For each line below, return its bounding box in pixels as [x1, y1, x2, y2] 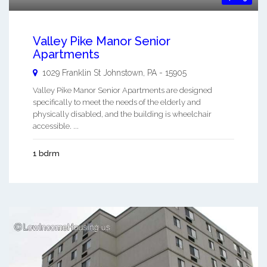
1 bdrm [33, 149, 60, 159]
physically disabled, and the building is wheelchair [33, 110, 212, 119]
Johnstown [103, 68, 143, 78]
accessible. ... [33, 122, 79, 131]
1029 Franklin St [42, 68, 101, 78]
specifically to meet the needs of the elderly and [33, 98, 201, 107]
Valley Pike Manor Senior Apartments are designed [33, 86, 212, 95]
